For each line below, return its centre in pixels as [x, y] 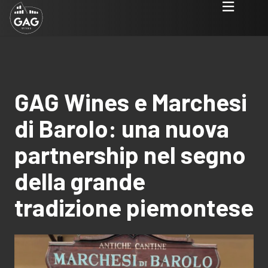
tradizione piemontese [134, 207]
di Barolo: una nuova [122, 128]
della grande [80, 181]
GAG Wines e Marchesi [131, 102]
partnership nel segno [130, 154]
